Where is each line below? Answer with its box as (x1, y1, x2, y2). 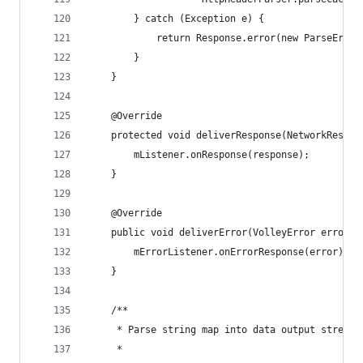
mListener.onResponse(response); (88, 149, 310, 160)
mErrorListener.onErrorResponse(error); (88, 246, 349, 258)
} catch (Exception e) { (88, 13, 264, 24)
